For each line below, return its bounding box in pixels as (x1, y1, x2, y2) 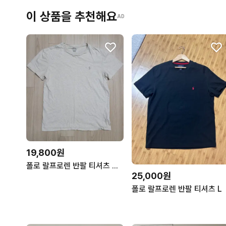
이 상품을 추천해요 (26, 9, 117, 24)
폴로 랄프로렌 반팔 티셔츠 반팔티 (112, 160, 118, 171)
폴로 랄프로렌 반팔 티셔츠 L (132, 184, 222, 194)
